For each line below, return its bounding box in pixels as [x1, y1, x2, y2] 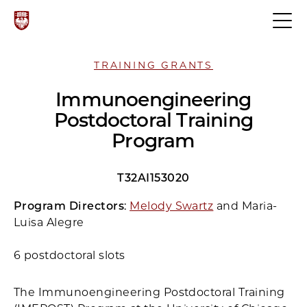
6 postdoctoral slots [14, 249, 125, 262]
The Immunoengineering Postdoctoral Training [14, 286, 285, 299]
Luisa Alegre [14, 216, 84, 229]
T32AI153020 [117, 171, 190, 184]
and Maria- [213, 199, 278, 212]
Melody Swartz [130, 199, 214, 212]
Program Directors [14, 199, 125, 212]
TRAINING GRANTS [94, 59, 213, 71]
